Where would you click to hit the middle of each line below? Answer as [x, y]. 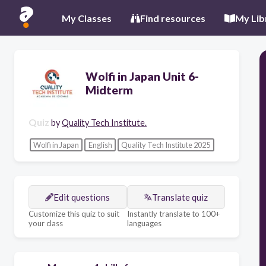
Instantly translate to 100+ [173, 214]
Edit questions [82, 197]
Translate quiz [180, 197]
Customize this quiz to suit [74, 214]
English [100, 145]
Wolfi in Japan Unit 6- [142, 76]
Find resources [173, 18]
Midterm [109, 90]
